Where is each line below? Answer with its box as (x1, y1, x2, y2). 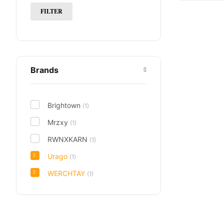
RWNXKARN (47, 135, 89, 143)
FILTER (40, 7, 62, 15)
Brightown (47, 101, 82, 109)
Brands (30, 65, 58, 75)
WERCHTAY (47, 169, 87, 177)
